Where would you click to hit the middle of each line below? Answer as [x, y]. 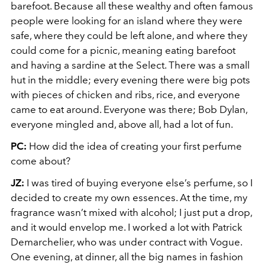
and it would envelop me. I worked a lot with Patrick [127, 227]
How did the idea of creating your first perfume [134, 146]
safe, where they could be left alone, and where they [129, 35]
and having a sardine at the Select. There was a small [130, 65]
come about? [41, 161]
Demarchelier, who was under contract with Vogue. [126, 242]
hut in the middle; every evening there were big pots [130, 80]
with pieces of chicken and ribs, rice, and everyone [125, 95]
